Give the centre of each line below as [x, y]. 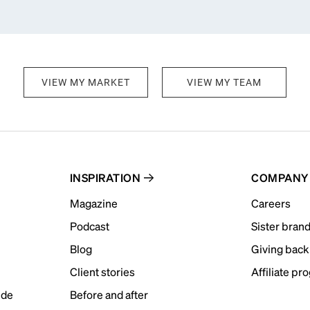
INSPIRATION [105, 177]
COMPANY [280, 177]
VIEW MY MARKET [86, 82]
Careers [271, 203]
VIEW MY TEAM [224, 82]
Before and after [109, 294]
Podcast [89, 226]
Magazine [93, 203]
